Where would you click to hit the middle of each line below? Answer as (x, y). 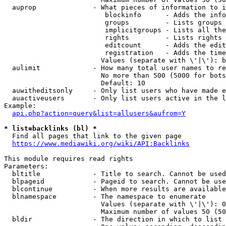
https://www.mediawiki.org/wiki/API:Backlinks (101, 144)
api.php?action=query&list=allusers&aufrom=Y (99, 113)
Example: (20, 106)
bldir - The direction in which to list (113, 219)
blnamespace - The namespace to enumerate (105, 196)
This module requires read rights (69, 159)
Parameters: (26, 166)
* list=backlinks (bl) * (50, 128)
